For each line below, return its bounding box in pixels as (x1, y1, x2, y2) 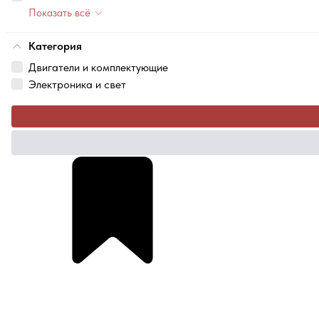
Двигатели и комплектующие (28, 61, 168, 75)
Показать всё (28, 6, 90, 20)
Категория (28, 39, 82, 53)
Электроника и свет (28, 78, 126, 92)
